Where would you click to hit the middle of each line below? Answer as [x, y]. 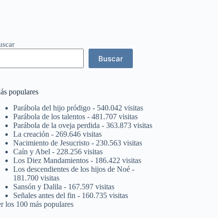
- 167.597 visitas [88, 186]
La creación [31, 134]
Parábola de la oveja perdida [57, 125]
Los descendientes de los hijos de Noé [72, 169]
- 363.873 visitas [126, 125]
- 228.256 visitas [77, 151]
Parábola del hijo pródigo [52, 108]
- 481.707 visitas [112, 116]
